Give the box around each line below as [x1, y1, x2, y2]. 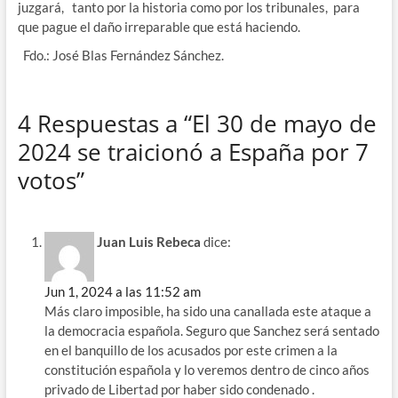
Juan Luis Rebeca [96, 234, 201, 251]
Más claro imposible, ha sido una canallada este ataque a [44, 303, 371, 320]
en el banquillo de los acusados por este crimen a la [44, 342, 338, 359]
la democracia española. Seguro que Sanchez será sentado [44, 322, 379, 339]
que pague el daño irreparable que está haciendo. [17, 18, 300, 35]
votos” [17, 163, 84, 196]
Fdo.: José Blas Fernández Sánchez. [22, 46, 224, 63]
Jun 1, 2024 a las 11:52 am [44, 283, 201, 300]
